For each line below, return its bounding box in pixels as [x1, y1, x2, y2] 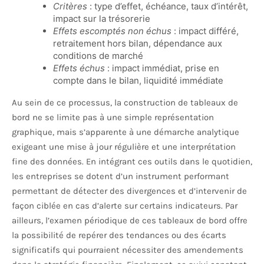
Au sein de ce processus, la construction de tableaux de [12, 97, 238, 108]
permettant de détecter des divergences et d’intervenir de [12, 186, 247, 197]
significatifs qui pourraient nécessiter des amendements [12, 245, 243, 256]
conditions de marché [53, 50, 143, 62]
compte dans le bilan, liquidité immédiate [53, 75, 223, 87]
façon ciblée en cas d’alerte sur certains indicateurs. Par [12, 200, 237, 212]
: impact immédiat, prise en [105, 62, 219, 74]
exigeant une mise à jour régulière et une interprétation [12, 141, 236, 153]
